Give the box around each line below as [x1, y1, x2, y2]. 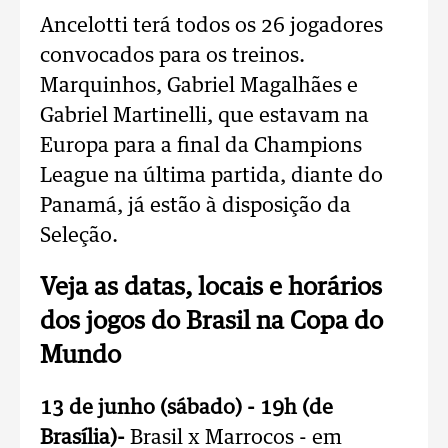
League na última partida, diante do [40, 166, 383, 186]
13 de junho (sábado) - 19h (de [40, 398, 333, 418]
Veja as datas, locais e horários [40, 276, 382, 300]
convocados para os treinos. [40, 46, 305, 66]
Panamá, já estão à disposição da [40, 196, 351, 216]
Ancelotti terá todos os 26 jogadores [40, 16, 383, 36]
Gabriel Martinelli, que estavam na [40, 106, 369, 126]
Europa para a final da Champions [40, 136, 362, 156]
